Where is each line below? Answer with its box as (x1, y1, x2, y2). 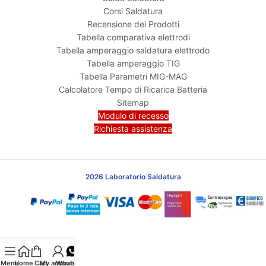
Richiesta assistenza (94, 123, 172, 134)
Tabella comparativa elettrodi (76, 31, 190, 42)
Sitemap (117, 97, 149, 107)
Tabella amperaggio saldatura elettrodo (56, 45, 210, 55)
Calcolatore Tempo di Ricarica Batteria (59, 84, 207, 94)
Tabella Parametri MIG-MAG (79, 71, 187, 81)
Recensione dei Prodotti (87, 18, 179, 29)
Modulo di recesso (97, 110, 169, 121)
